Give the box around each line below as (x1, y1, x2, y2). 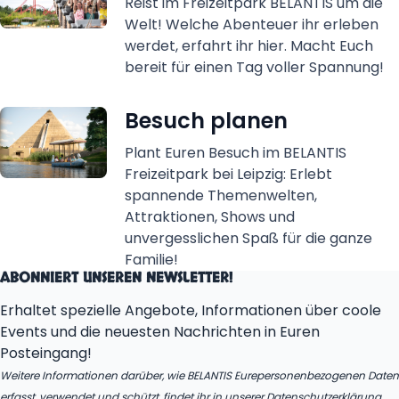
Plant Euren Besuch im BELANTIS (125, 142, 346, 163)
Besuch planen (125, 106, 288, 135)
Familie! (125, 249, 178, 270)
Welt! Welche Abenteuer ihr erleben (125, 14, 379, 35)
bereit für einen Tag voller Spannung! (125, 57, 384, 77)
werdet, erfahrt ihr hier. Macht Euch (125, 36, 373, 56)
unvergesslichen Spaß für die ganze (125, 228, 372, 248)
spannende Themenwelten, (125, 185, 317, 206)
